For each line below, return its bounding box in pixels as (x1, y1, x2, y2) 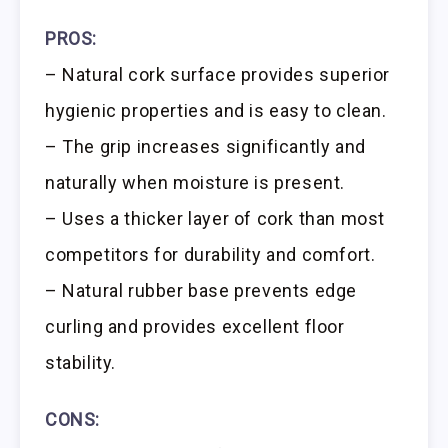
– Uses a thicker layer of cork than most (45, 207, 386, 229)
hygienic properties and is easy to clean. (45, 99, 387, 121)
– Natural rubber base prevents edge (45, 279, 358, 301)
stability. (45, 351, 116, 373)
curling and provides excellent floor (45, 315, 345, 337)
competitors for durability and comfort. (45, 243, 376, 265)
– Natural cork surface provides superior (45, 63, 391, 85)
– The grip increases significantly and (45, 135, 366, 157)
